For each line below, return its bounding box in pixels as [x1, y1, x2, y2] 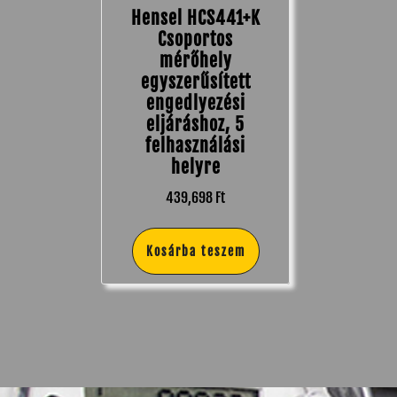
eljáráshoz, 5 [146, 113, 245, 136]
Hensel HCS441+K [130, 6, 261, 29]
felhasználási [145, 134, 245, 157]
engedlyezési [145, 91, 245, 114]
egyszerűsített [140, 70, 251, 93]
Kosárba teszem [145, 243, 245, 259]
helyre [170, 155, 221, 178]
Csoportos [158, 27, 233, 51]
